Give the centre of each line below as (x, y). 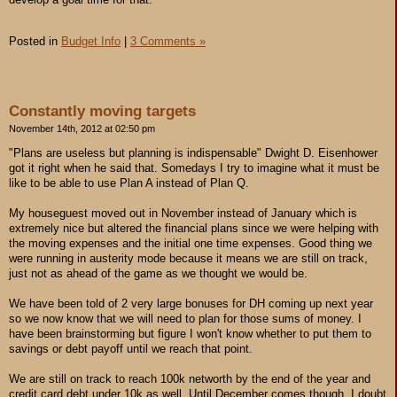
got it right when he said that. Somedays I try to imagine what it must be (194, 167)
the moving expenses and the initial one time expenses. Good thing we (191, 243)
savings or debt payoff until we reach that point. (131, 348)
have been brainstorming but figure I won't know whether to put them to (190, 333)
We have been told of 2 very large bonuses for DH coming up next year (191, 303)
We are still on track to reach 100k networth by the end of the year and (190, 378)
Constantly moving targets (102, 111)
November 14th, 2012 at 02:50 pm (82, 128)
